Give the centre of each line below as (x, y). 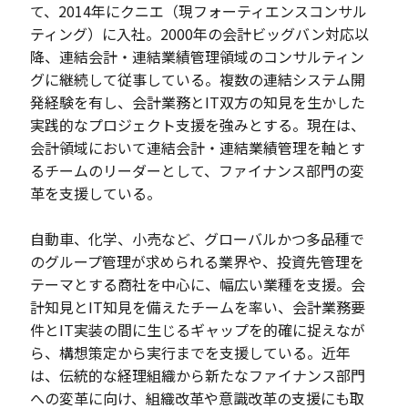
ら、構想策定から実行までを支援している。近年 (191, 353)
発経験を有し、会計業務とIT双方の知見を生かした (198, 102)
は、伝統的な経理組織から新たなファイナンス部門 (198, 376)
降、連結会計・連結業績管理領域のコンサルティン (198, 57)
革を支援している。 (96, 194)
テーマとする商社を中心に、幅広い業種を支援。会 (198, 285)
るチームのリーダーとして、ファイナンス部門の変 (198, 171)
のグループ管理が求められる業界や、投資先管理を (198, 262)
